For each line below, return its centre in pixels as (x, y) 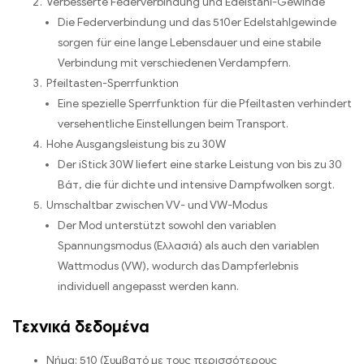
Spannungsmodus (104, 246)
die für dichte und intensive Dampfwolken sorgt (208, 185)
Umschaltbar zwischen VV (113, 206)
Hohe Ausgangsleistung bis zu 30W (136, 145)
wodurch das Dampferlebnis (225, 266)
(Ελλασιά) (178, 246)
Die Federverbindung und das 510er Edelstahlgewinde (197, 23)
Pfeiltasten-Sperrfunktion (113, 84)
